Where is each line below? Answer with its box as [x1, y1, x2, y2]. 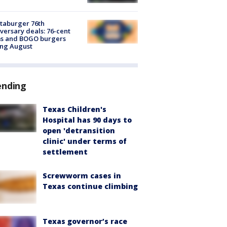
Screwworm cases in [43, 170, 121, 180]
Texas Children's [43, 104, 106, 114]
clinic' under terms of [43, 136, 127, 146]
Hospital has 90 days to [43, 115, 132, 125]
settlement [43, 146, 88, 157]
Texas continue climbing [43, 181, 138, 191]
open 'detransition [43, 125, 115, 135]
